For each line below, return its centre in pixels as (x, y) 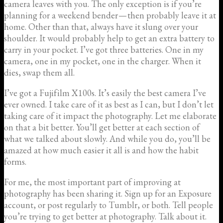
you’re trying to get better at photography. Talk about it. (105, 216)
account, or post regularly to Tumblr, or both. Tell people (109, 205)
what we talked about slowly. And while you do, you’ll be (107, 138)
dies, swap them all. (39, 72)
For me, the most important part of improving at (92, 182)
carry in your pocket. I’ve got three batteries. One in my (104, 49)
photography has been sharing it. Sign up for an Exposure (108, 193)
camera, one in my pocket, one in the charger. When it (103, 61)
